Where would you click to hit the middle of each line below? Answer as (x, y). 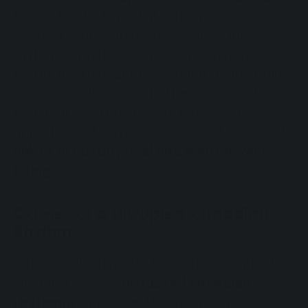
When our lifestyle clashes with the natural (144, 263)
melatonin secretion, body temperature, (137, 112)
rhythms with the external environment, (135, 54)
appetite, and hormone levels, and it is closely (153, 131)
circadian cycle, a (68, 282)
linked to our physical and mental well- (141, 150)
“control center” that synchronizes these (138, 35)
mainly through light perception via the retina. (153, 73)
